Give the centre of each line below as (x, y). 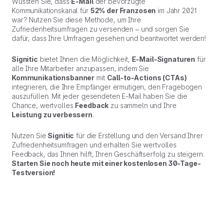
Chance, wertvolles (44, 105)
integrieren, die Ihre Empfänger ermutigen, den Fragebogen (107, 87)
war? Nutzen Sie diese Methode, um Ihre (76, 20)
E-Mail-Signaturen (163, 59)
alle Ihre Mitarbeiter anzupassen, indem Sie (80, 68)
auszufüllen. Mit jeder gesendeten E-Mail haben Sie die (100, 96)
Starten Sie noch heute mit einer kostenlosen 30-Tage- (106, 163)
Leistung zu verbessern (52, 115)
